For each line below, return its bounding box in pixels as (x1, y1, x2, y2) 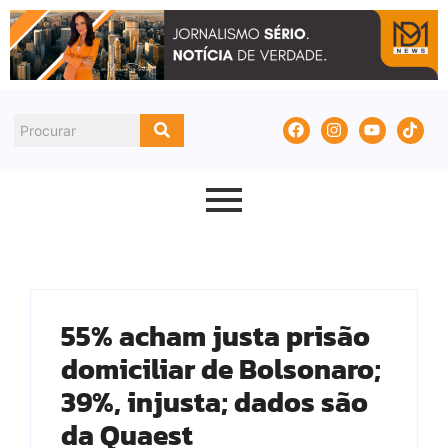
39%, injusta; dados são (61, 381, 368, 424)
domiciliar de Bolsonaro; (61, 348, 381, 391)
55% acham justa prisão (61, 315, 370, 358)
